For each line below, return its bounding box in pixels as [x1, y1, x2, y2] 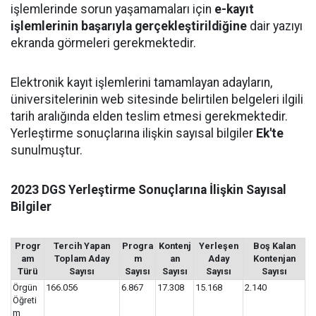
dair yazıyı [247, 19, 303, 33]
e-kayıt [214, 2, 254, 16]
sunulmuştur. [11, 143, 83, 157]
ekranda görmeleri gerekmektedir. [11, 36, 196, 50]
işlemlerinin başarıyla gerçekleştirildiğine [11, 19, 247, 33]
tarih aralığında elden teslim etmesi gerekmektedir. [11, 109, 288, 123]
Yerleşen [198, 241, 238, 251]
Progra [122, 241, 153, 251]
